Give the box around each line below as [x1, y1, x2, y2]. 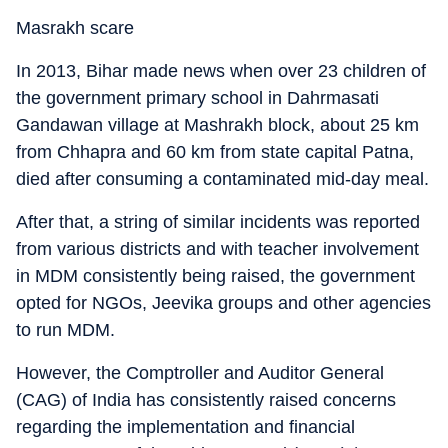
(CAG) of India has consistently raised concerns [16, 390, 396, 410]
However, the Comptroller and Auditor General [16, 363, 384, 383]
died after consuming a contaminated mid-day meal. [16, 169, 429, 189]
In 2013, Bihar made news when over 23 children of [16, 61, 426, 81]
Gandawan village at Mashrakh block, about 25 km [16, 115, 419, 135]
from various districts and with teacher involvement [16, 239, 419, 259]
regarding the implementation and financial [16, 417, 355, 437]
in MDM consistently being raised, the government [16, 266, 415, 286]
